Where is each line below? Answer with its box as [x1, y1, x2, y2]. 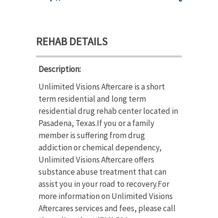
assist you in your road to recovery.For [38, 178, 169, 189]
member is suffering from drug [38, 129, 145, 141]
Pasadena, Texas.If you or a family [38, 117, 154, 128]
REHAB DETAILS [36, 34, 108, 48]
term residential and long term [38, 93, 146, 104]
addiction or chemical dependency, [38, 142, 162, 153]
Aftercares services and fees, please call [38, 202, 176, 214]
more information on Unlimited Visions [38, 190, 173, 201]
